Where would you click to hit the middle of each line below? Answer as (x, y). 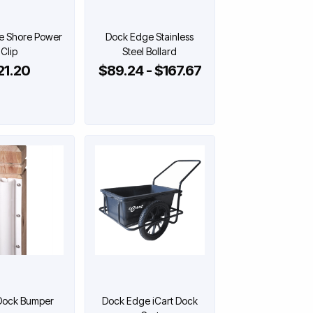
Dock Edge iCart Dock (150, 300)
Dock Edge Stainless (150, 36)
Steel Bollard (150, 51)
